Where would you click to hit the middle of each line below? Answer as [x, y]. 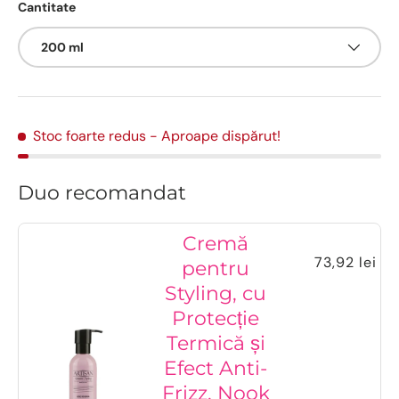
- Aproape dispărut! [215, 136]
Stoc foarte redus [90, 136]
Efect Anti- [216, 368]
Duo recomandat [102, 193]
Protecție [216, 318]
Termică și [216, 343]
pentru [216, 269]
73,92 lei [346, 263]
